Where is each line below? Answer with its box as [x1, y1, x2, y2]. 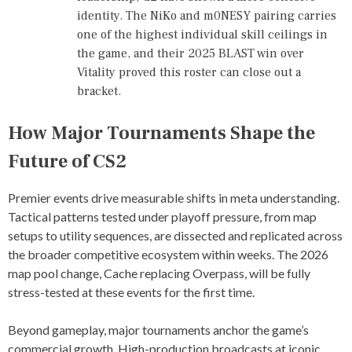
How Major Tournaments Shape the [8, 120, 315, 145]
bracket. [77, 82, 121, 99]
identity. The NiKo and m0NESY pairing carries [77, 7, 336, 24]
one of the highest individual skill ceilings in [77, 26, 328, 42]
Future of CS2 [8, 148, 126, 174]
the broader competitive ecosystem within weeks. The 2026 [8, 246, 328, 262]
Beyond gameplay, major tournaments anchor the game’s [8, 321, 309, 337]
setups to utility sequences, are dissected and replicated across [8, 227, 343, 243]
